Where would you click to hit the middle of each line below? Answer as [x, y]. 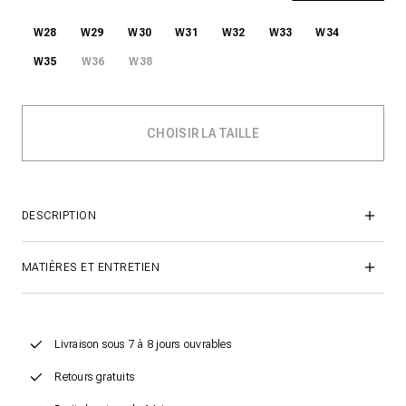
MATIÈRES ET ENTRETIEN [91, 267]
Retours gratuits [95, 377]
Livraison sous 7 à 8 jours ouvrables [143, 345]
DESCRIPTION [59, 216]
